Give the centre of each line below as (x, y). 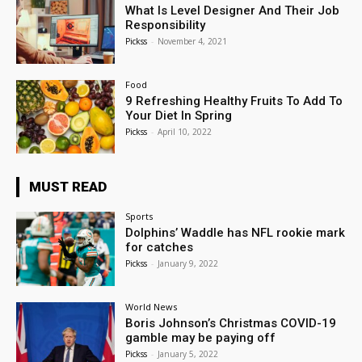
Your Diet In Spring (179, 115)
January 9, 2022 (188, 264)
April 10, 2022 (185, 131)
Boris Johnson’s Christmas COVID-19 (231, 324)
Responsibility (166, 25)
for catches (160, 248)
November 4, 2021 (193, 41)
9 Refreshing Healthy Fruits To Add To (234, 101)
